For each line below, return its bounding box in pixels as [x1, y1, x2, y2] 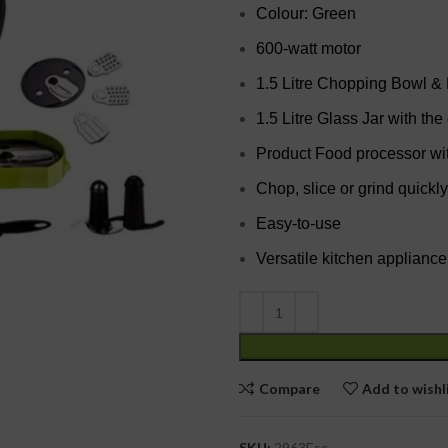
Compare [258, 379, 320, 397]
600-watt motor [256, 40, 361, 57]
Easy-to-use [256, 215, 341, 232]
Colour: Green [256, 5, 356, 22]
